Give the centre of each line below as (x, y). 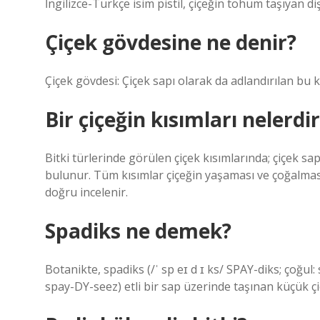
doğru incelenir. (86, 192)
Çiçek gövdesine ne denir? (171, 42)
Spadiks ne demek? (138, 231)
